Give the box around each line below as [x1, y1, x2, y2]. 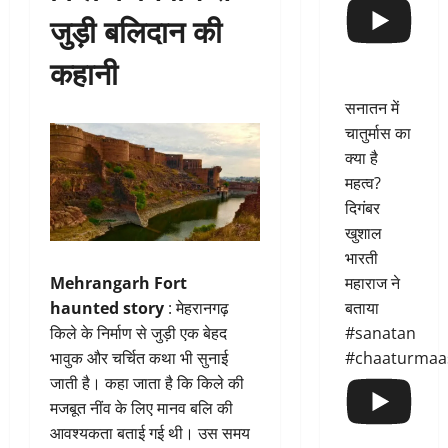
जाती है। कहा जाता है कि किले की [50, 372, 244, 395]
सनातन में [344, 97, 399, 120]
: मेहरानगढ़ [164, 297, 229, 320]
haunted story [50, 297, 164, 320]
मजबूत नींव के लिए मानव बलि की [50, 397, 233, 420]
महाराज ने [344, 272, 400, 295]
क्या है [344, 147, 378, 170]
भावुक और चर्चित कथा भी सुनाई [50, 347, 228, 370]
